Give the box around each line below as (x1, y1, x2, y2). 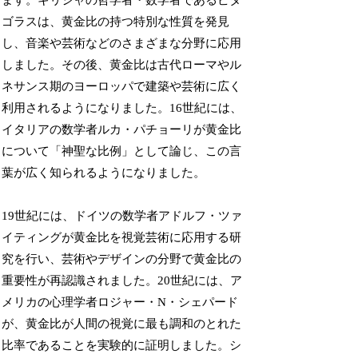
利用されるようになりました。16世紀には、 (2, 101, 243, 115)
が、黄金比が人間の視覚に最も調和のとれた (2, 317, 242, 331)
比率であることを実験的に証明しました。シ (2, 339, 242, 352)
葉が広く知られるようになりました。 (2, 166, 206, 180)
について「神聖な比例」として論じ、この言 (2, 145, 242, 158)
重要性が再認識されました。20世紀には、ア (2, 274, 243, 288)
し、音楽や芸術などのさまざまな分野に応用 (2, 37, 242, 50)
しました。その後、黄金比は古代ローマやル (2, 58, 242, 72)
